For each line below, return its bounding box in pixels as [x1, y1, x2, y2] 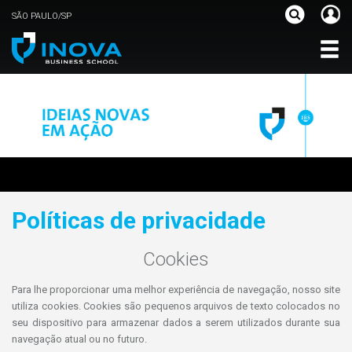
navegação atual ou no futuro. [12, 333, 147, 345]
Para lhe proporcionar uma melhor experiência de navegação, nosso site [12, 284, 340, 295]
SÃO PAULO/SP [12, 11, 71, 21]
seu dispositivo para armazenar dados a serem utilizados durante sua [12, 317, 340, 328]
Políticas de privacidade [12, 207, 266, 234]
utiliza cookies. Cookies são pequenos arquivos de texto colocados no [12, 300, 340, 312]
